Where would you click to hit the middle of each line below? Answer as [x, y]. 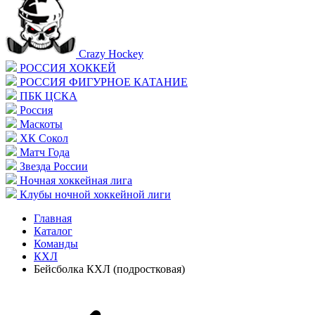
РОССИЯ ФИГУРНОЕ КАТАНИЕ [104, 82]
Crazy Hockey [111, 54]
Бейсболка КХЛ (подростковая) [109, 269]
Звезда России [54, 166]
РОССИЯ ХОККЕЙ [68, 68]
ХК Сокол [44, 138]
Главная [53, 218]
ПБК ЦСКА [49, 96]
